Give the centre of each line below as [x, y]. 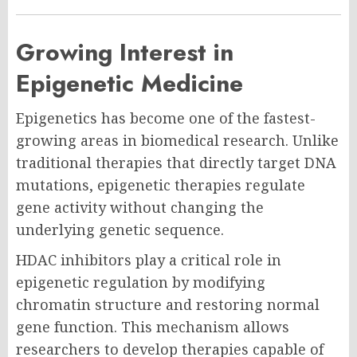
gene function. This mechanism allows [153, 327]
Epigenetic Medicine [129, 84]
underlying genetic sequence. [120, 230]
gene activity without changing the [140, 208]
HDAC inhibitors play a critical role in [149, 260]
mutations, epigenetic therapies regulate [161, 185]
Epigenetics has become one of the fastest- [166, 118]
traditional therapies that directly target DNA [176, 163]
